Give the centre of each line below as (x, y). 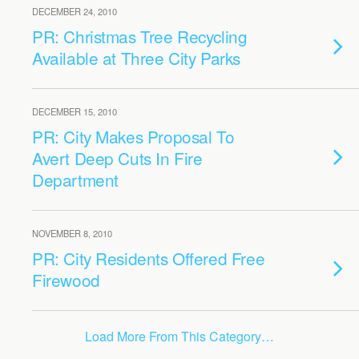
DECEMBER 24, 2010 (75, 11)
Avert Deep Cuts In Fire (117, 158)
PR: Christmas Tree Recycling (140, 36)
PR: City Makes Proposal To (133, 136)
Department (75, 179)
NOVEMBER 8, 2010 (72, 233)
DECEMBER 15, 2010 (75, 111)
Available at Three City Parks (136, 58)
